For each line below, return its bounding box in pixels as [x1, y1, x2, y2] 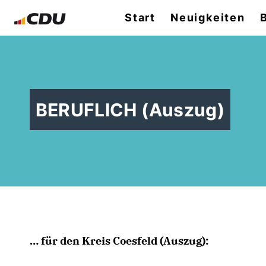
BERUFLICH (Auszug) [35, 99, 225, 121]
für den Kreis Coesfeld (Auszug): [30, 234, 208, 248]
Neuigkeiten [170, 11, 245, 24]
